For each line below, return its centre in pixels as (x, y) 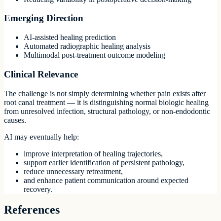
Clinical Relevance (41, 74)
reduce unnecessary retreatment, (73, 171)
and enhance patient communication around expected (106, 180)
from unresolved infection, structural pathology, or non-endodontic (107, 111)
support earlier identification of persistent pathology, (104, 162)
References (32, 210)
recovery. (38, 189)
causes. (15, 120)
